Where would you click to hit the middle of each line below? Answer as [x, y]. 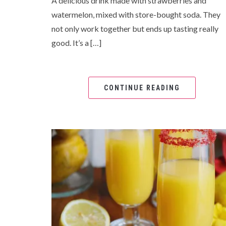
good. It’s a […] [76, 42]
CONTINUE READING [142, 88]
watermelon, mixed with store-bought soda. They [136, 14]
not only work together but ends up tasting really [135, 28]
